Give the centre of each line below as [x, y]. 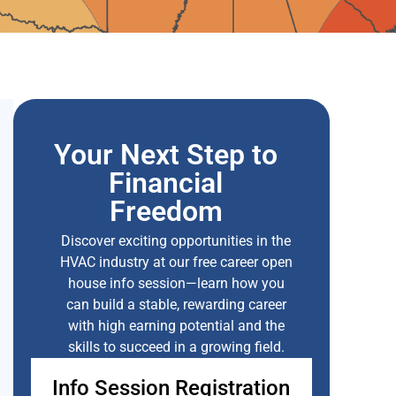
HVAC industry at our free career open [176, 263]
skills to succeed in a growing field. [176, 347]
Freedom [166, 212]
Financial [166, 183]
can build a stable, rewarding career [176, 305]
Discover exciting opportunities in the [176, 241]
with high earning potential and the [176, 326]
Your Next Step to [166, 155]
